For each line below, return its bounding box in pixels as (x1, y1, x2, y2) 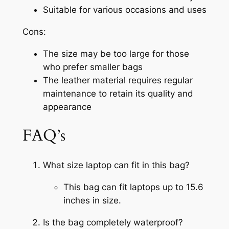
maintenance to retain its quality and (42, 88, 193, 99)
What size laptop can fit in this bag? (42, 160, 190, 171)
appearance (42, 101, 91, 112)
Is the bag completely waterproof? (42, 217, 183, 227)
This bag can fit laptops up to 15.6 (63, 181, 203, 192)
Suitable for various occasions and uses (42, 5, 207, 15)
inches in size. (63, 195, 121, 205)
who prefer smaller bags (42, 61, 143, 72)
